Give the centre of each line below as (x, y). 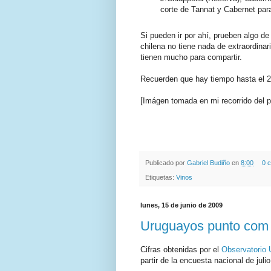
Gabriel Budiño (209, 162)
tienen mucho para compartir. (191, 57)
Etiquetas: (161, 177)
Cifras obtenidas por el (181, 249)
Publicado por (166, 162)
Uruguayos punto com (204, 226)
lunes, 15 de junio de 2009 (181, 205)
